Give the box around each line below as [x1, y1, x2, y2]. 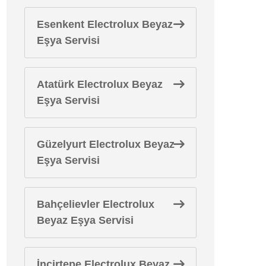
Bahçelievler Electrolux [37, 198, 154, 210]
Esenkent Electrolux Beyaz [37, 18, 173, 30]
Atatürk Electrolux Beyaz [37, 78, 163, 90]
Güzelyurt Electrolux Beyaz [37, 138, 175, 150]
